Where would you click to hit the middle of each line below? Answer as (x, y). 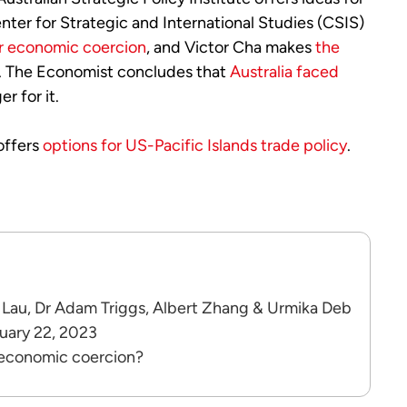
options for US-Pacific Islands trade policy (195, 145)
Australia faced (284, 72)
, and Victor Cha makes (231, 47)
